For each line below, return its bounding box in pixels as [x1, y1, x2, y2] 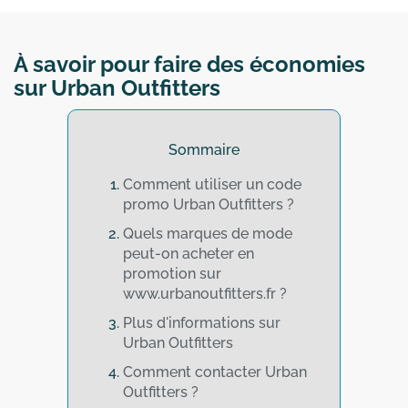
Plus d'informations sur [123, 314, 280, 332]
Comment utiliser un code [123, 176, 301, 194]
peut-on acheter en [123, 245, 254, 263]
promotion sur [123, 265, 221, 283]
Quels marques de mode [123, 225, 292, 243]
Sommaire [168, 141, 240, 159]
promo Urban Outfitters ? [123, 196, 294, 214]
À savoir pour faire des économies [14, 51, 365, 78]
